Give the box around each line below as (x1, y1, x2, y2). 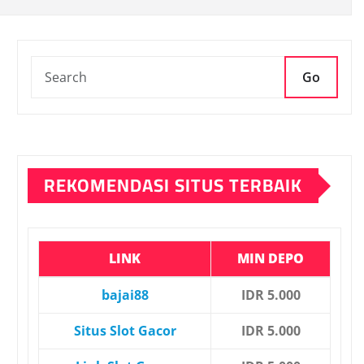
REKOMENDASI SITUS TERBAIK (44, 168, 302, 203)
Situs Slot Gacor (73, 322, 176, 340)
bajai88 (101, 286, 149, 305)
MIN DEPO (237, 249, 304, 268)
